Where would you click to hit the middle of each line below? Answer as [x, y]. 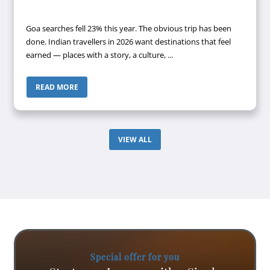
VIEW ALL [135, 140]
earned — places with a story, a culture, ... [100, 55]
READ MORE [57, 87]
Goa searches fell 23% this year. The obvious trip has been [129, 29]
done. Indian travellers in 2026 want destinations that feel [37, 42]
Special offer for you [135, 257]
